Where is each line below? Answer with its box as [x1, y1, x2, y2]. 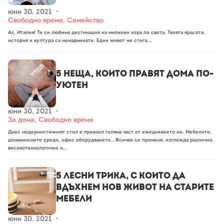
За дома [8, 116, 34, 124]
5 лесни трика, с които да [56, 170, 185, 181]
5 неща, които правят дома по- [56, 68, 213, 79]
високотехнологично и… [8, 145, 66, 151]
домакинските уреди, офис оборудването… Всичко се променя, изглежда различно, [8, 137, 214, 143]
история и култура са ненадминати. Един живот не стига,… [8, 38, 152, 43]
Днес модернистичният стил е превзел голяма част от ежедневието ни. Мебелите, [8, 129, 211, 135]
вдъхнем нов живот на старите [56, 181, 214, 192]
